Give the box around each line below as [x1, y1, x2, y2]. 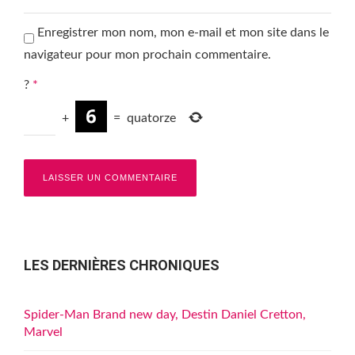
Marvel [24, 326, 63, 338]
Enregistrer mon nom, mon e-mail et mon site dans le [37, 26, 329, 39]
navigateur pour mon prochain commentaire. [24, 48, 271, 61]
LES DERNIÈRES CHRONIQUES [24, 257, 219, 273]
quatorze [127, 111, 176, 124]
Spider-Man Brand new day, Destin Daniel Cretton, [24, 308, 306, 321]
